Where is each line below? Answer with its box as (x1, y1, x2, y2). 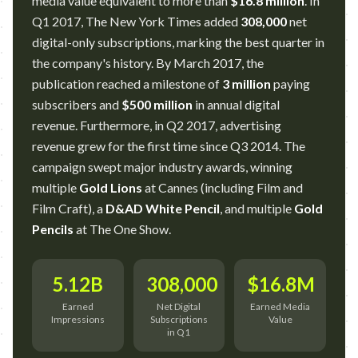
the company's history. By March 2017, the (32, 55, 264, 70)
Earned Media (250, 300, 311, 312)
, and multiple (220, 201, 294, 216)
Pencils (32, 221, 74, 237)
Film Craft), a (32, 201, 105, 216)
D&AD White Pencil (105, 201, 220, 216)
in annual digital (193, 97, 280, 112)
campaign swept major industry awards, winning (32, 159, 292, 174)
